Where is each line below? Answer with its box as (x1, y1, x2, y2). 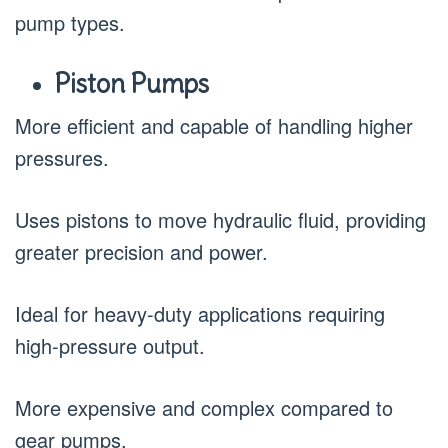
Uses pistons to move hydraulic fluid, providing (15, 204, 426, 234)
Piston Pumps (55, 67, 209, 100)
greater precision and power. (15, 236, 268, 266)
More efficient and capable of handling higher (15, 110, 413, 140)
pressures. (15, 142, 109, 172)
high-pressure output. (15, 330, 205, 360)
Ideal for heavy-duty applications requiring (15, 298, 385, 328)
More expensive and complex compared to (15, 392, 393, 422)
